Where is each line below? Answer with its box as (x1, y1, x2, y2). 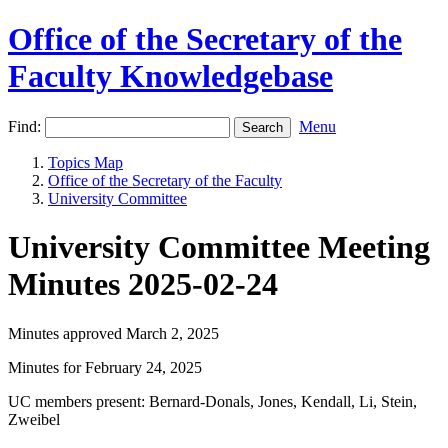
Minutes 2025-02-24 (8, 266, 278, 303)
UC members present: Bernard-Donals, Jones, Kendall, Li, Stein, (8, 392, 417, 410)
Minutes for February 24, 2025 (8, 358, 202, 376)
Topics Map (48, 153, 123, 171)
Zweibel (8, 410, 60, 428)
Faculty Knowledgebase (8, 58, 333, 95)
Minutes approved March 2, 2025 (8, 324, 219, 342)
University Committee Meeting (8, 229, 430, 266)
